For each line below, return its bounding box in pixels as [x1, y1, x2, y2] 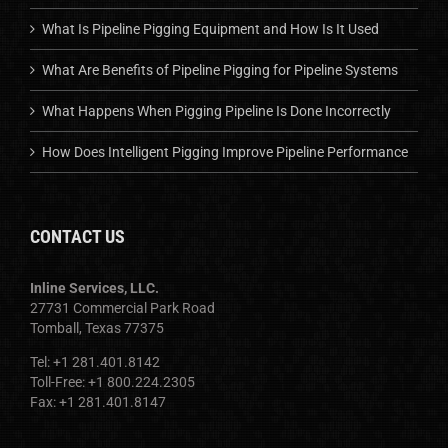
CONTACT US [30, 225, 125, 247]
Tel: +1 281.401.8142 [30, 353, 160, 370]
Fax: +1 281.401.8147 [30, 393, 166, 410]
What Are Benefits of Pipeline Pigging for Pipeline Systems [42, 61, 398, 78]
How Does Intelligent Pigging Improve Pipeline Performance [42, 143, 408, 160]
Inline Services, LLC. [30, 279, 159, 296]
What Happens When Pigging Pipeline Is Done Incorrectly [42, 102, 391, 119]
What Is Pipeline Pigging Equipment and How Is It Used [42, 20, 379, 37]
